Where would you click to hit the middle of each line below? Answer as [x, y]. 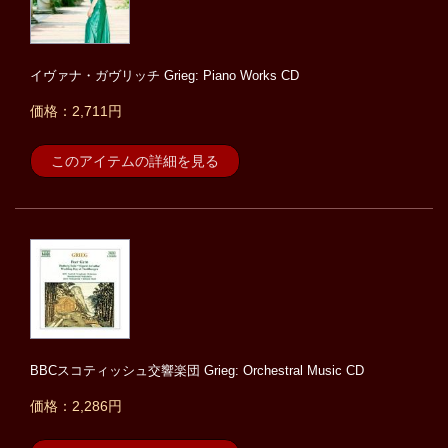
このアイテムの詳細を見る [135, 161]
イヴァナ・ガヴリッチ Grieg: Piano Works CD [164, 76]
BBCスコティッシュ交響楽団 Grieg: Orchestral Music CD [197, 371]
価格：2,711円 [76, 111]
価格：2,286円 [76, 406]
